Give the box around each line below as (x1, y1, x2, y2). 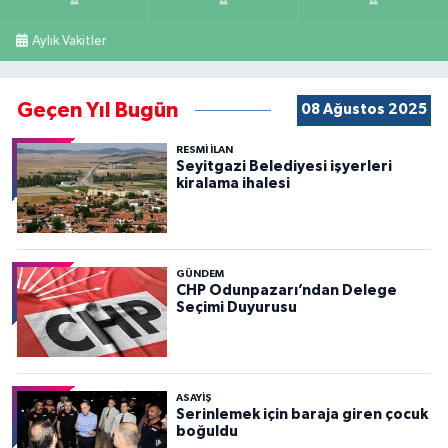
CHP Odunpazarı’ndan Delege (175, 282, 397, 298)
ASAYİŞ (175, 392, 212, 403)
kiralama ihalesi (175, 175, 290, 191)
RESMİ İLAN (175, 144, 233, 155)
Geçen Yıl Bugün (17, 99, 178, 121)
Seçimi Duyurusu (175, 299, 297, 315)
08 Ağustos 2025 (300, 102, 427, 118)
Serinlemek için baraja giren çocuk (175, 406, 428, 422)
